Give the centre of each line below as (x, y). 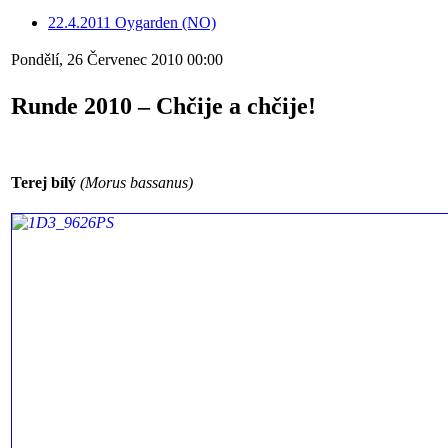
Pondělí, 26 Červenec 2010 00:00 (117, 60)
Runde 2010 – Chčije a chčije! (163, 106)
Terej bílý (43, 182)
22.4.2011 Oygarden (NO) (132, 23)
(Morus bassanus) (134, 182)
